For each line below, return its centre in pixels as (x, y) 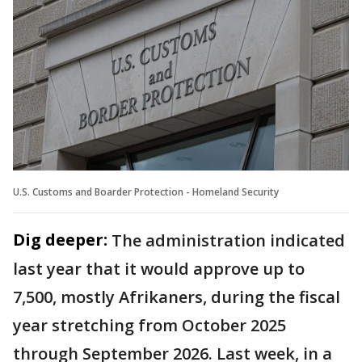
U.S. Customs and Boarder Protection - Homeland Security (146, 192)
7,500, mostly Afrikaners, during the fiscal (177, 297)
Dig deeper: (60, 239)
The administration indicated (228, 240)
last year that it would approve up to (159, 268)
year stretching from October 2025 (149, 325)
